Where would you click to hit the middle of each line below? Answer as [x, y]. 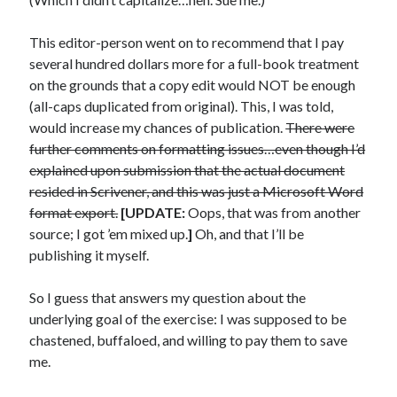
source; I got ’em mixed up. [109, 234]
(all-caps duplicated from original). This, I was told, [182, 106]
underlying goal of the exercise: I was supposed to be [188, 319]
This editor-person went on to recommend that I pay [187, 42]
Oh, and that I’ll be [249, 234]
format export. [74, 212]
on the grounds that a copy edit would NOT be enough [193, 85]
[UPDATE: [153, 212]
